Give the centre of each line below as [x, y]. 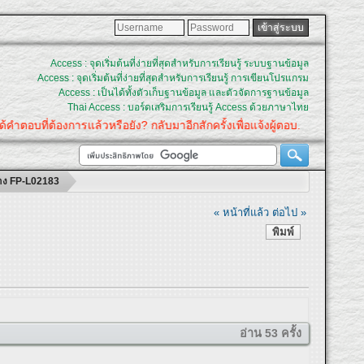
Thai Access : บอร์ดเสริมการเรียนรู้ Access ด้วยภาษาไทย [188, 107]
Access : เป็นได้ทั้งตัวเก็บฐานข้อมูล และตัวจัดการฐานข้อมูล [183, 93]
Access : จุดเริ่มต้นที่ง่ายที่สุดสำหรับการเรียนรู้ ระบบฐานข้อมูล [179, 63]
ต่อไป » [290, 212]
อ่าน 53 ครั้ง [270, 334]
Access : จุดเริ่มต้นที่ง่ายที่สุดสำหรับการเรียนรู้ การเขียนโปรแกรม [173, 78]
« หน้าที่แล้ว [242, 212]
